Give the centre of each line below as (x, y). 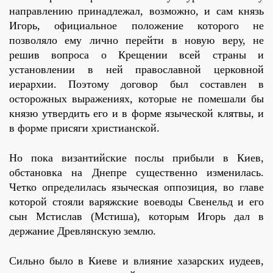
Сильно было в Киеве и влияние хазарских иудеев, (136, 261)
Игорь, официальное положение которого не (136, 26)
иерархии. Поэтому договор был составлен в (136, 84)
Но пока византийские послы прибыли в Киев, (136, 158)
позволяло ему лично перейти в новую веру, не (136, 41)
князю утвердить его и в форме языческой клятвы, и (136, 114)
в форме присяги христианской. (84, 128)
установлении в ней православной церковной (136, 70)
